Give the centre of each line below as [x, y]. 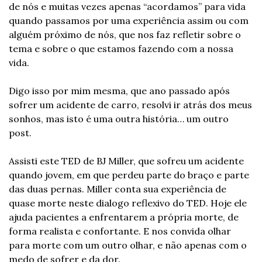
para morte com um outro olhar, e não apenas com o [128, 245]
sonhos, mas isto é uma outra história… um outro [119, 119]
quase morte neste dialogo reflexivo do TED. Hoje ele [128, 203]
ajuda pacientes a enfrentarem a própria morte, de [124, 217]
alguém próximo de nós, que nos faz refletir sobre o [125, 35]
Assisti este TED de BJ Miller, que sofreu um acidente [126, 161]
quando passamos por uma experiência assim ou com [129, 21]
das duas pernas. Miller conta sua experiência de [118, 189]
